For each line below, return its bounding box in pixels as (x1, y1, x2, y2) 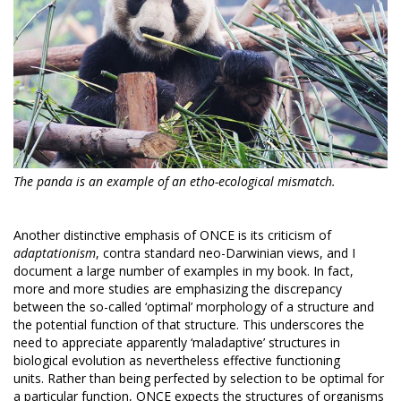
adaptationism (13, 243, 96, 261)
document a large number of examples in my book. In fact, (13, 261, 354, 279)
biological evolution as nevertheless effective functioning (13, 351, 340, 369)
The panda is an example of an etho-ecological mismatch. (13, 172, 336, 190)
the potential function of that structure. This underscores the (13, 315, 364, 333)
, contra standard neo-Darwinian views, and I (96, 243, 355, 261)
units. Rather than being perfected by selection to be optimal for (13, 369, 384, 387)
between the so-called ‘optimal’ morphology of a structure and (13, 297, 374, 315)
